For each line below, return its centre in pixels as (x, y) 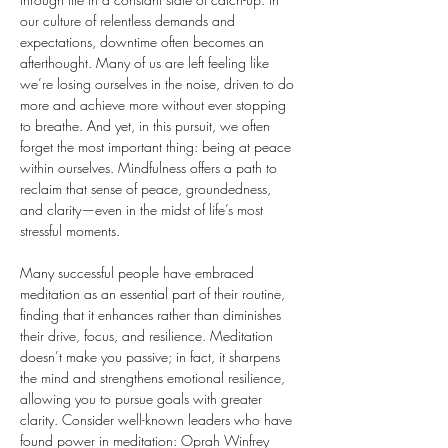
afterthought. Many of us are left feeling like (146, 62)
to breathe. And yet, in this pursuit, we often (147, 125)
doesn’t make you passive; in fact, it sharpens (152, 356)
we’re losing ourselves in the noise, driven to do (159, 83)
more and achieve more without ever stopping (155, 104)
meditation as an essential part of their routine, (154, 293)
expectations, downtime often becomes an (144, 41)
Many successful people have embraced (139, 272)
